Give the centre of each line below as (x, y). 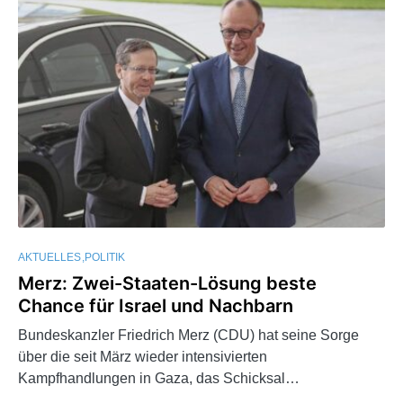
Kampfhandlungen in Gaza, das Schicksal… (159, 379)
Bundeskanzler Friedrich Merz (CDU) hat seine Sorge (188, 336)
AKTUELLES (49, 258)
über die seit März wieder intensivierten (143, 357)
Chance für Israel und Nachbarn (156, 306)
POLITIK (105, 258)
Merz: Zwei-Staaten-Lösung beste (167, 284)
